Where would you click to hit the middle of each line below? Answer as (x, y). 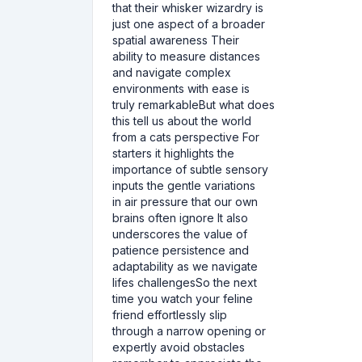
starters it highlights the (173, 153)
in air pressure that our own (185, 202)
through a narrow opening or (189, 331)
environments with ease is (181, 88)
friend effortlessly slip (170, 315)
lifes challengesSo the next (185, 282)
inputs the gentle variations (184, 185)
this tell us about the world (182, 121)
